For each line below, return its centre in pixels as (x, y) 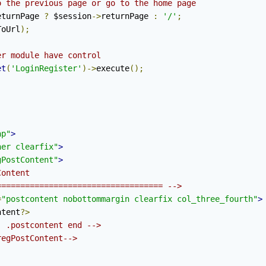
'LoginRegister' (46, 69)
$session (70, 16)
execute (113, 69)
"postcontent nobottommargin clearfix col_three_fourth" (129, 199)
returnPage (127, 16)
